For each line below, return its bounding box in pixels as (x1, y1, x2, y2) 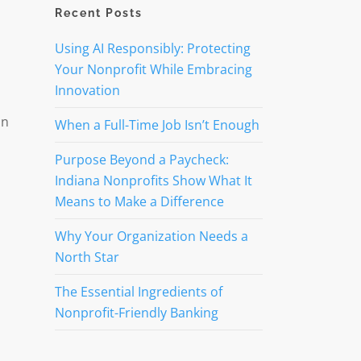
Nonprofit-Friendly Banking (54, 304, 218, 322)
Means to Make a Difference (54, 193, 224, 210)
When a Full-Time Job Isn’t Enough (54, 116, 259, 134)
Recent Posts (54, 6, 143, 19)
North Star (54, 248, 119, 266)
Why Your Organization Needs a (54, 227, 248, 245)
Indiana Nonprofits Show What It (54, 172, 252, 189)
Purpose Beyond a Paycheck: (54, 151, 229, 168)
